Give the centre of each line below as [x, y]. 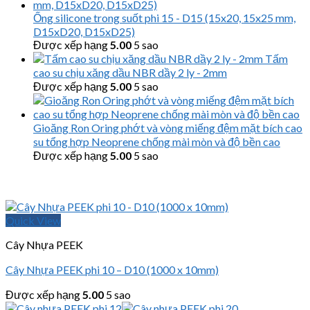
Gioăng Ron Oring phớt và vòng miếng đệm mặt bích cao [168, 127]
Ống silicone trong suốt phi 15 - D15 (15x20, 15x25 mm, [164, 17]
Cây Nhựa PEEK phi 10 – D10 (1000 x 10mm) [112, 269]
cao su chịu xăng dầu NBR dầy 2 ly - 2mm [130, 72]
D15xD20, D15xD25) [84, 31]
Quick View [33, 220]
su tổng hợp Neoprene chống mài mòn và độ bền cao [157, 141]
